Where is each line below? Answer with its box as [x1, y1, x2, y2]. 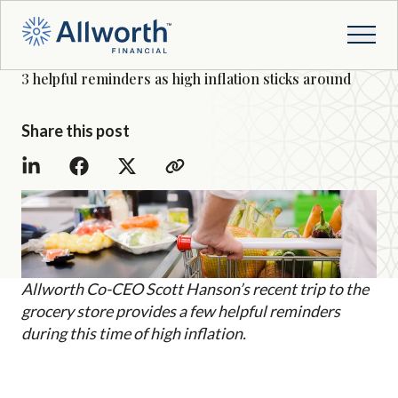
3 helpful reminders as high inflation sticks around [21, 69, 351, 88]
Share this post [21, 121, 130, 140]
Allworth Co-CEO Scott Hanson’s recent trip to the [21, 279, 369, 299]
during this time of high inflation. [21, 323, 246, 344]
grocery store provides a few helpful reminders [21, 301, 340, 322]
